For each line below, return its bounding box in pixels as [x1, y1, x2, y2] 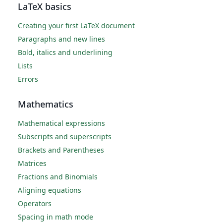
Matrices [18, 159, 47, 168]
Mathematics [18, 98, 73, 110]
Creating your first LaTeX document [18, 21, 135, 30]
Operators [18, 199, 52, 208]
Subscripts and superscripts [18, 132, 111, 141]
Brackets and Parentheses [18, 145, 104, 155]
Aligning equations [18, 185, 81, 195]
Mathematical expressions [18, 118, 105, 128]
